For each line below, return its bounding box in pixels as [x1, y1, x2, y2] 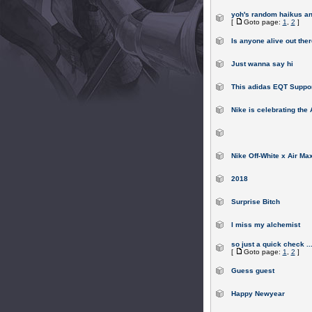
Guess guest [231, 267, 274, 274]
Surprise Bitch [231, 198, 280, 205]
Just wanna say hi [231, 60, 293, 68]
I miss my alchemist [231, 221, 300, 228]
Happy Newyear [231, 290, 285, 297]
